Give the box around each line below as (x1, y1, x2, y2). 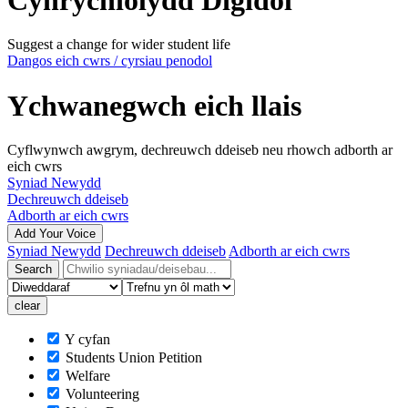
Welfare (62, 368, 110, 384)
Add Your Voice (15, 227, 96, 241)
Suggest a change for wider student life (7, 36, 230, 53)
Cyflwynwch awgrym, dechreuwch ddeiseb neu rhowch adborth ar (7, 142, 393, 158)
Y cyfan (62, 331, 110, 348)
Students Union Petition (62, 350, 202, 366)
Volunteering (62, 386, 139, 403)
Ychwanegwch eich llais (7, 88, 301, 122)
